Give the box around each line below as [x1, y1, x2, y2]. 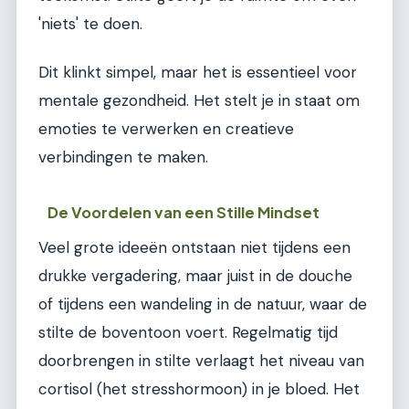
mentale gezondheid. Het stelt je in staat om [38, 90, 360, 111]
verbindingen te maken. [38, 147, 208, 168]
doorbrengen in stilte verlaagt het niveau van [38, 351, 364, 372]
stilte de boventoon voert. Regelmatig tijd [38, 322, 338, 343]
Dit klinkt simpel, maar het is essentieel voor [38, 62, 357, 83]
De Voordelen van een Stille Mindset [47, 203, 320, 223]
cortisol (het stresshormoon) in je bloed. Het [38, 379, 360, 400]
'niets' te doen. [38, 14, 142, 35]
